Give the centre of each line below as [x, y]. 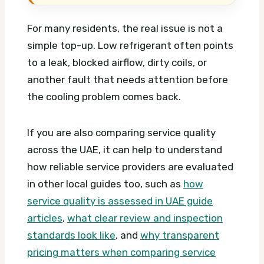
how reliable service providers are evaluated [130, 167]
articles [45, 218]
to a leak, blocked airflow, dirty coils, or [117, 63]
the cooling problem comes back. [104, 97]
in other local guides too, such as [105, 184]
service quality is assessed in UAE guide [120, 201]
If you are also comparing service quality [121, 133]
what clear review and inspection [145, 218]
